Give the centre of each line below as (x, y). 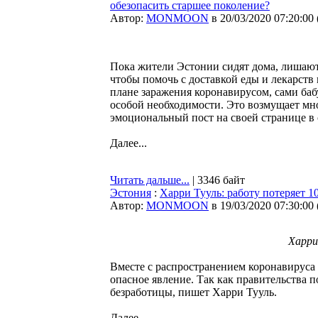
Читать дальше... (150, 180)
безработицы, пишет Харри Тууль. (193, 292)
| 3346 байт (217, 180)
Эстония (131, 193)
